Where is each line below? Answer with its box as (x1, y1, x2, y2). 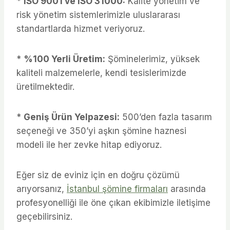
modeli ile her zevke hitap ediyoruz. (16, 139, 162, 150)
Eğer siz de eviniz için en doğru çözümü (16, 169, 180, 180)
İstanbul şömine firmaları (67, 183, 168, 194)
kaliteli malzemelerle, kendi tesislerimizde (16, 67, 186, 78)
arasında (168, 183, 206, 194)
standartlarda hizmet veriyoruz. (16, 23, 145, 34)
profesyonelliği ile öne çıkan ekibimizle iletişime (16, 197, 210, 208)
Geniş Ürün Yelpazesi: (24, 111, 120, 122)
